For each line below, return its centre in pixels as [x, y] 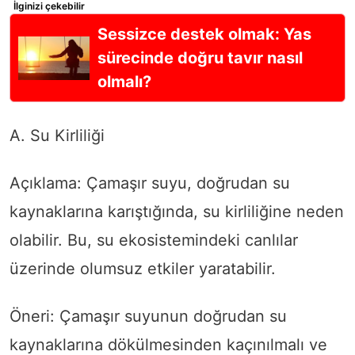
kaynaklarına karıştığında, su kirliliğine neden [177, 212]
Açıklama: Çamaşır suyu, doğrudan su [150, 183]
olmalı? [124, 82]
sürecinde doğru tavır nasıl [200, 58]
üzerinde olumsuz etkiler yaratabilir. [143, 269]
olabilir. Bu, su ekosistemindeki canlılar [154, 240]
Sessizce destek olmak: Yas [204, 34]
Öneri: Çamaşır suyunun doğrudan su [148, 317]
